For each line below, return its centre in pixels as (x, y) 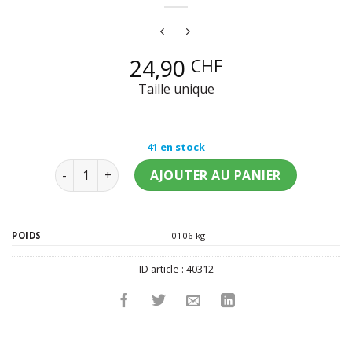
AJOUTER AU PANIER (216, 176)
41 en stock (176, 147)
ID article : (162, 269)
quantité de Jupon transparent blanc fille (171, 168)
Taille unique (176, 89)
